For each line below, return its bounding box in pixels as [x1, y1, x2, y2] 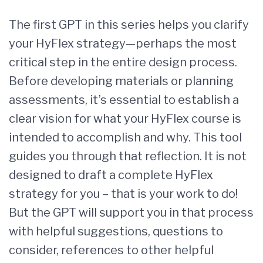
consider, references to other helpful [9, 243, 214, 257]
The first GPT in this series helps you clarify [9, 18, 249, 32]
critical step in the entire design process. [9, 55, 237, 69]
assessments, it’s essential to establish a [9, 93, 239, 107]
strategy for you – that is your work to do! [9, 187, 238, 201]
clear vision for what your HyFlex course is [9, 112, 241, 126]
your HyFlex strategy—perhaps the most [9, 36, 237, 50]
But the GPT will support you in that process [9, 205, 254, 220]
